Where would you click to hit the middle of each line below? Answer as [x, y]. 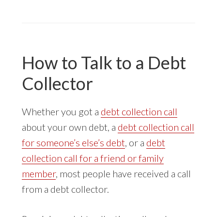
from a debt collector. [65, 189]
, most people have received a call [123, 173]
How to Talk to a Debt [104, 62]
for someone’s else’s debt [73, 142]
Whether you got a [61, 111]
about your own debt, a [70, 127]
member [39, 173]
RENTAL [101, 34]
